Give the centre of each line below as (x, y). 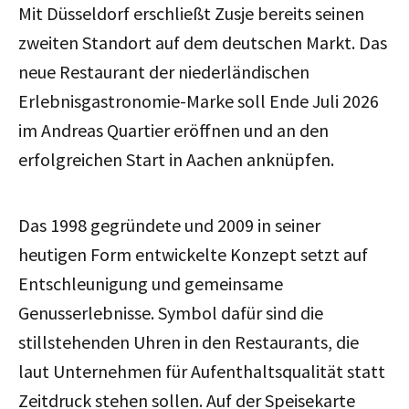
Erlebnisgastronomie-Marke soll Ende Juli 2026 (199, 100)
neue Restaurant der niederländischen (164, 71)
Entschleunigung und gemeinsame (151, 283)
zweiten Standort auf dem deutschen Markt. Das (203, 42)
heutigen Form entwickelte (124, 254)
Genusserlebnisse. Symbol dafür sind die (171, 312)
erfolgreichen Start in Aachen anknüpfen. (176, 159)
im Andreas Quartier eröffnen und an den (173, 130)
